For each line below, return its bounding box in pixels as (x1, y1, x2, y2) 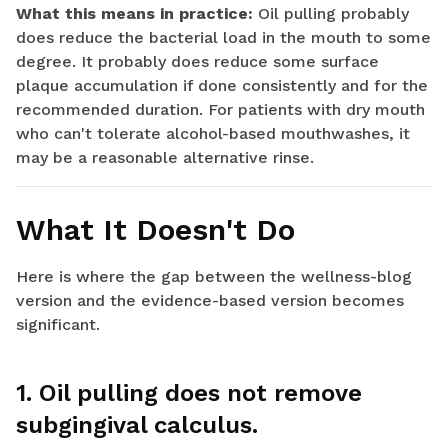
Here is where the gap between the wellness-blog (16, 267, 412, 287)
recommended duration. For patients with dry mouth (16, 100, 425, 120)
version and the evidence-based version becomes (16, 291, 404, 311)
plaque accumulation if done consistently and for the (16, 76, 428, 96)
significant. (16, 315, 100, 335)
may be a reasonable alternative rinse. (16, 148, 314, 168)
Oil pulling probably (253, 4, 409, 24)
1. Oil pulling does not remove (16, 379, 362, 408)
